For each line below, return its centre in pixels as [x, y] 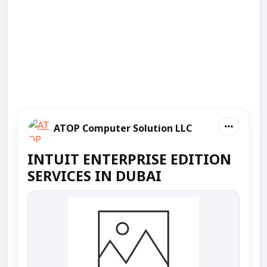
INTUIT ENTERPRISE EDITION [129, 159]
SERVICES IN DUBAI [94, 176]
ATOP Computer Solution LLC [123, 128]
